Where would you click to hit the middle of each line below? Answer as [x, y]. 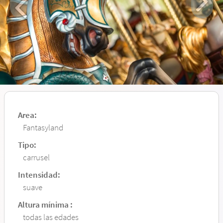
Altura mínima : [45, 204]
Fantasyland [43, 127]
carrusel [36, 157]
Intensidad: [39, 174]
